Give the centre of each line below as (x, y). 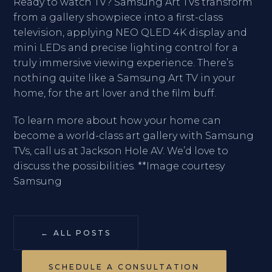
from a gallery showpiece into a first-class (118, 17)
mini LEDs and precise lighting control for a (126, 48)
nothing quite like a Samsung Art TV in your (124, 78)
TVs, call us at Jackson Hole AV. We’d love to (121, 151)
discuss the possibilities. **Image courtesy (119, 166)
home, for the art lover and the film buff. (115, 93)
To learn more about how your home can (117, 121)
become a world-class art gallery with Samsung (134, 136)
